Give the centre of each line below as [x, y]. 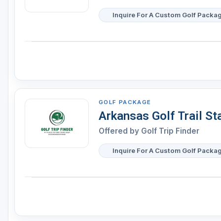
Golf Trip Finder [170, 131]
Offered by [120, 131]
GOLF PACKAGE [125, 102]
